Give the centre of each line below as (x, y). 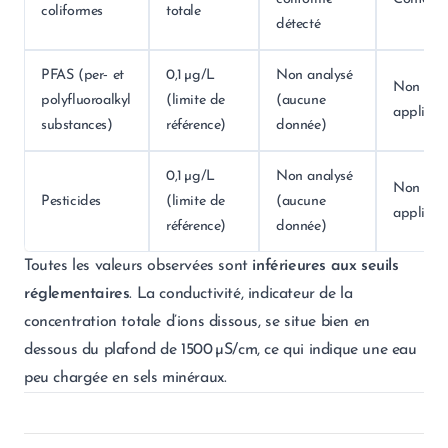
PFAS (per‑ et (82, 75)
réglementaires (77, 294)
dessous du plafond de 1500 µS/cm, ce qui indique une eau (220, 350)
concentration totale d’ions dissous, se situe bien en (197, 322)
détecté (298, 24)
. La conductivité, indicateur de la (241, 294)
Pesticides (71, 201)
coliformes (72, 11)
